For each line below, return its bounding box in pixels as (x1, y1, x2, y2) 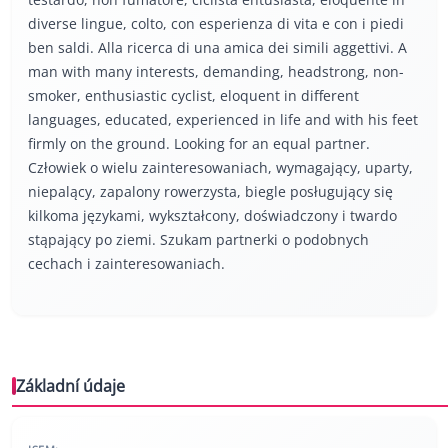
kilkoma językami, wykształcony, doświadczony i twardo (28, 206, 397, 226)
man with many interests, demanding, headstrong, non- (28, 62, 404, 82)
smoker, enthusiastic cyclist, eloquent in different (28, 86, 359, 106)
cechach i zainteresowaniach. (28, 254, 225, 274)
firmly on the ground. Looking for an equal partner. (28, 134, 370, 154)
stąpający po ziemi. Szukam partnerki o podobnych (28, 230, 369, 250)
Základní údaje (16, 375, 125, 398)
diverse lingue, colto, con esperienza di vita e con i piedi (28, 14, 404, 34)
